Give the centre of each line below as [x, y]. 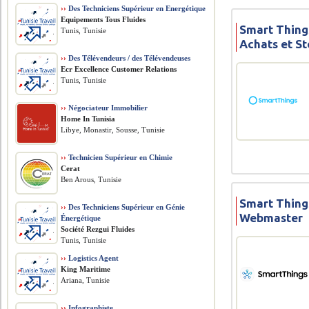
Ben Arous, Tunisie [91, 179]
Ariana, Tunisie [86, 280]
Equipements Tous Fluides [103, 19]
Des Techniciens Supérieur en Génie [126, 207]
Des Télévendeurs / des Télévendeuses [129, 58]
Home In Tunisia [88, 119]
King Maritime [86, 269]
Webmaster [271, 217]
